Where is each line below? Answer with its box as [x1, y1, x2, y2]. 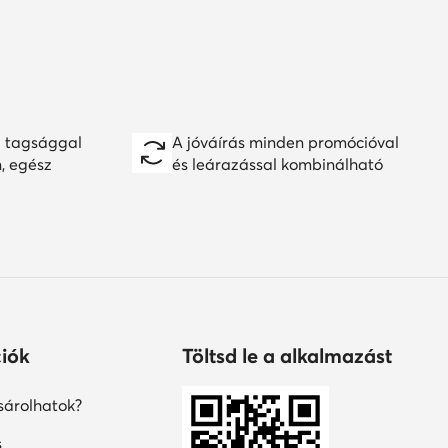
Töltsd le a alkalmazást [182, 343, 393, 369]
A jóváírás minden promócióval [172, 132, 399, 153]
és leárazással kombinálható [172, 154, 383, 175]
